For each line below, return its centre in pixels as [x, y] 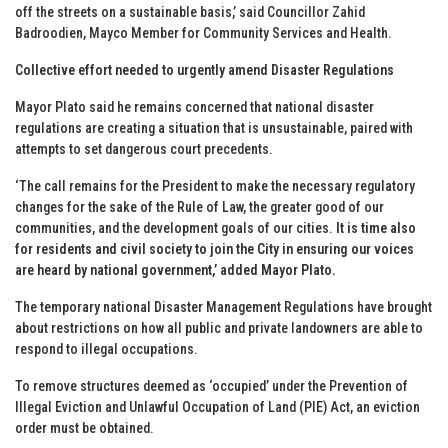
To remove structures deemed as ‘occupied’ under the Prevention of [211, 385]
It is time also [376, 227]
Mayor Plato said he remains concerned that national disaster [194, 106]
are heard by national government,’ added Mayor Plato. [175, 269]
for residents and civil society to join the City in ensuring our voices [214, 248]
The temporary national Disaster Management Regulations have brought [223, 306]
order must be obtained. [84, 427]
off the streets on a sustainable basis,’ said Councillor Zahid [190, 11]
